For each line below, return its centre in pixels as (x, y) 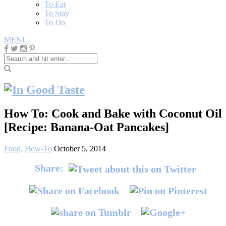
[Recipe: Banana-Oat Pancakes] (87, 127)
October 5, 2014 (80, 148)
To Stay (57, 13)
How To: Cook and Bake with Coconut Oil (113, 113)
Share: (49, 168)
